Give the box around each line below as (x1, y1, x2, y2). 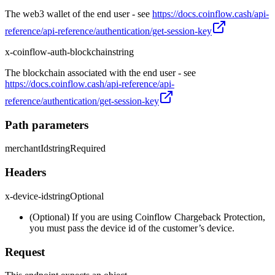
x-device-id (5, 190, 48, 201)
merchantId (5, 143, 48, 154)
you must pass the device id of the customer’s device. (29, 222, 234, 233)
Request (5, 245, 45, 258)
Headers (5, 166, 46, 179)
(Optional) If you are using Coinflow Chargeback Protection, (29, 211, 265, 222)
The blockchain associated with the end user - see (5, 67, 196, 78)
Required (70, 143, 106, 154)
